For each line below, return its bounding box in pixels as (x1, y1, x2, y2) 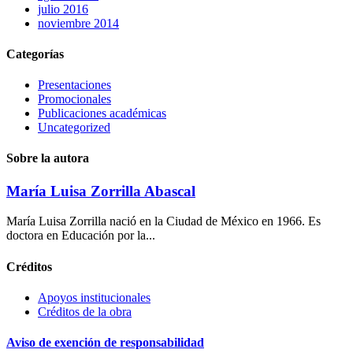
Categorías (6, 46, 64, 61)
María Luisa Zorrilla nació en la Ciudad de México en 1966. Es (6, 214, 321, 229)
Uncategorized (38, 121, 110, 135)
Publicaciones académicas (38, 106, 166, 121)
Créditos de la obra (38, 304, 132, 318)
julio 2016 (38, 2, 88, 16)
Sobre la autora (6, 151, 89, 165)
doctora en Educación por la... (6, 229, 155, 243)
